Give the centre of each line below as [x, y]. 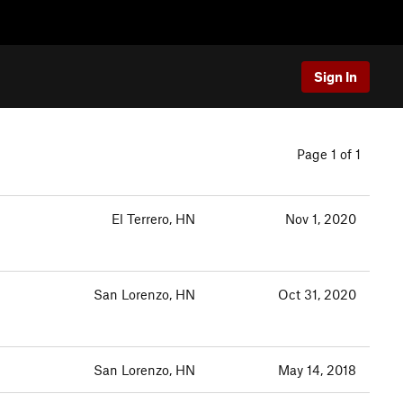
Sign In [336, 76]
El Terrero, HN [153, 219]
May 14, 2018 [317, 370]
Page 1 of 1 [329, 154]
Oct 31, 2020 [317, 294]
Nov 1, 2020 [321, 219]
